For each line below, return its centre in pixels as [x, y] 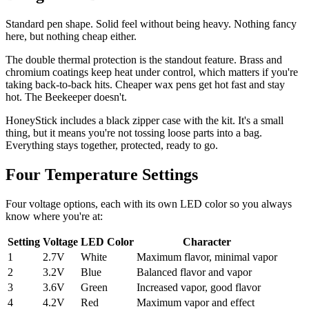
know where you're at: [54, 217]
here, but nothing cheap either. [71, 37]
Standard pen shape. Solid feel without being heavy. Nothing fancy [151, 24]
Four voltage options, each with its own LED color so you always [149, 204]
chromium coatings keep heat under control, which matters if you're [152, 72]
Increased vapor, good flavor [199, 288]
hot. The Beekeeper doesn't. [66, 97]
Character [207, 242]
